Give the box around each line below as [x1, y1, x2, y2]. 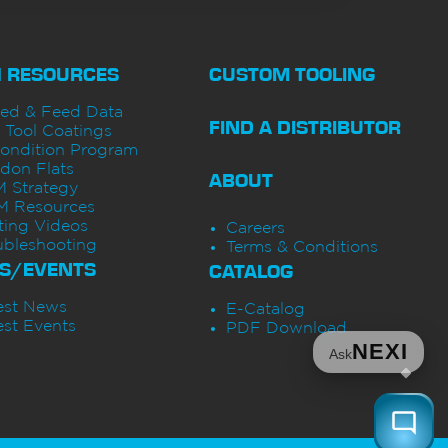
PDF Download [225, 321, 347, 336]
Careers [225, 221, 285, 236]
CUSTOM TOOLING [208, 62, 375, 86]
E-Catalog [225, 302, 305, 317]
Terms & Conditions [225, 240, 378, 255]
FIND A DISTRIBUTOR [208, 115, 401, 139]
